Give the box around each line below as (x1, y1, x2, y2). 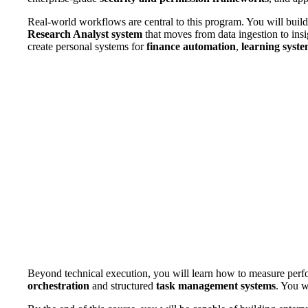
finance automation (146, 40, 236, 52)
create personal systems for (27, 40, 146, 52)
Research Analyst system (27, 27, 142, 40)
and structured (89, 279, 156, 291)
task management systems (156, 279, 276, 291)
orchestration (27, 279, 89, 291)
